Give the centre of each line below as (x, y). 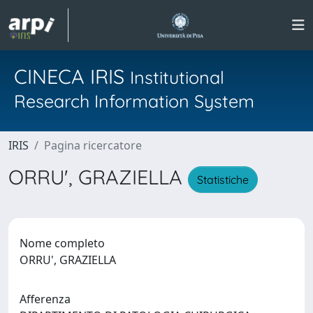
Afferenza (45, 299)
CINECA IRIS (72, 76)
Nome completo (62, 243)
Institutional (177, 77)
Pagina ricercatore (93, 145)
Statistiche (223, 179)
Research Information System (134, 101)
